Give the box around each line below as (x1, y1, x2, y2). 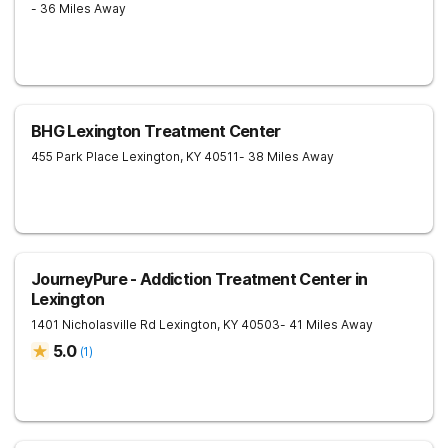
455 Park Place (31, 149, 119, 164)
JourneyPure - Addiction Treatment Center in (31, 269, 368, 289)
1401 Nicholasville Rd (31, 317, 156, 332)
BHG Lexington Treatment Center (31, 121, 281, 141)
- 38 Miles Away (239, 149, 334, 164)
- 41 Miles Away (280, 317, 373, 332)
